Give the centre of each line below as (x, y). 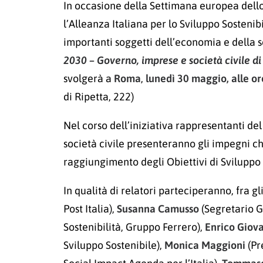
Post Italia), (90, 209)
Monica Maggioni (205, 245)
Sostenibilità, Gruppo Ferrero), (134, 227)
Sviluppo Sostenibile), (114, 245)
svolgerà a (89, 78)
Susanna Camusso (158, 209)
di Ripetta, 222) (99, 97)
